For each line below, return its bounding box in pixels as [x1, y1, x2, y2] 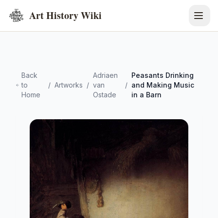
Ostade [93, 91, 116, 99]
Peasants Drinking [131, 71, 194, 79]
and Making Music [131, 81, 195, 89]
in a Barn [131, 91, 162, 99]
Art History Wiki [29, 8, 102, 22]
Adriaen [93, 71, 118, 79]
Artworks [54, 81, 83, 89]
